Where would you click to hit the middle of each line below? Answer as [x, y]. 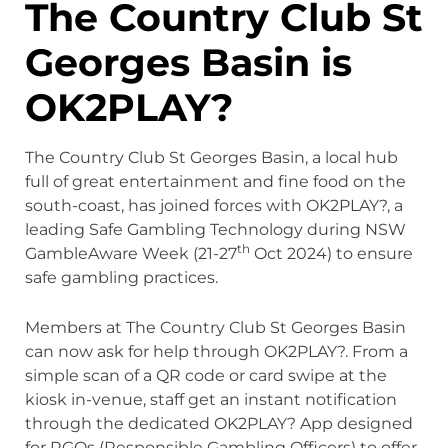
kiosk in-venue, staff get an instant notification [210, 399]
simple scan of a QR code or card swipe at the [205, 375]
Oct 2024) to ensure [331, 254]
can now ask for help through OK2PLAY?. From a [216, 351]
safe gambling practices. [121, 278]
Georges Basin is [188, 63]
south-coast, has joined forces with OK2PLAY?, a [213, 206]
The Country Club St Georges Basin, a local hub [211, 158]
